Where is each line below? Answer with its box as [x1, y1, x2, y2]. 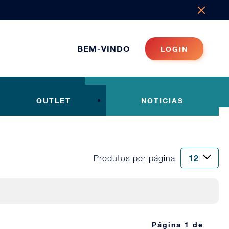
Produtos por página [94, 153, 175, 163]
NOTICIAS [141, 96, 184, 105]
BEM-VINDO [77, 43, 130, 53]
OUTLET [36, 96, 72, 105]
